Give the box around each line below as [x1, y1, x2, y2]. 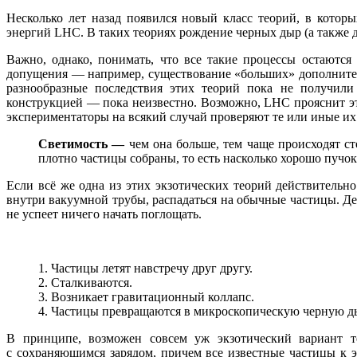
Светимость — [38, 137, 125, 151]
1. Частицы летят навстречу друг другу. [38, 261, 253, 276]
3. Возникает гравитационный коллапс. [38, 290, 254, 304]
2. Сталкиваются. [38, 276, 132, 290]
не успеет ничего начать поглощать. [6, 207, 202, 222]
